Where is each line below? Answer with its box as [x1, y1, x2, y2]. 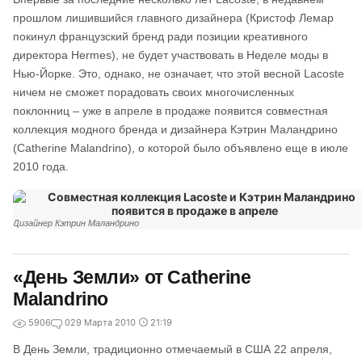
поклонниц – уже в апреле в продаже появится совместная [13, 104, 328, 117]
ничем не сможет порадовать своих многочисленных [13, 86, 294, 99]
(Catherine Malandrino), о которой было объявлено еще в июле [13, 141, 348, 154]
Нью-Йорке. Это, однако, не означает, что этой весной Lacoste [13, 67, 344, 80]
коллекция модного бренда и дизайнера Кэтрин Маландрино [13, 123, 338, 136]
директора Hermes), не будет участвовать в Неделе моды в [13, 48, 328, 61]
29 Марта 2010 [70, 317, 136, 328]
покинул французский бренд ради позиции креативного [13, 30, 308, 43]
